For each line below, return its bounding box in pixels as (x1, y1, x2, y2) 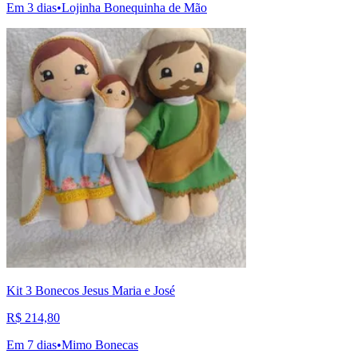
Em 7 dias (6, 338, 57, 352)
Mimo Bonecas (62, 338, 138, 352)
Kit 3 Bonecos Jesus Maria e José (6, 284, 175, 298)
